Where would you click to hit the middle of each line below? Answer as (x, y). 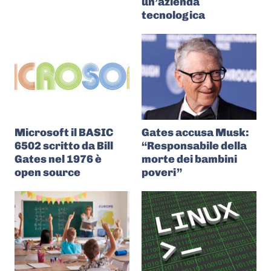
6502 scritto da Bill (64, 146)
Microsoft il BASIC (64, 132)
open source (47, 172)
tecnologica (173, 15)
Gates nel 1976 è (58, 159)
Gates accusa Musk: (195, 132)
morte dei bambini (189, 159)
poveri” (162, 172)
